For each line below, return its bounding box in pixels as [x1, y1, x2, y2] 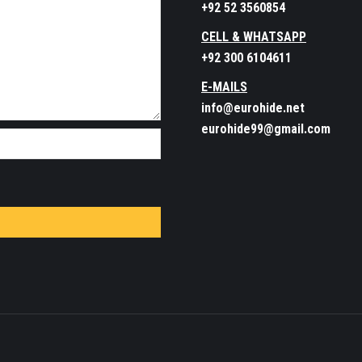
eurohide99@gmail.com [201, 121, 330, 137]
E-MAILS [201, 79, 247, 95]
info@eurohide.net [201, 100, 305, 116]
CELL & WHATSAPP [201, 29, 306, 44]
